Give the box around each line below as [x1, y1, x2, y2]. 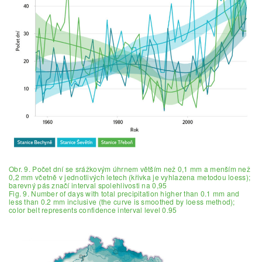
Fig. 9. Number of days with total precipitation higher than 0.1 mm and [9, 188, 240, 198]
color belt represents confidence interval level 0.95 [9, 204, 177, 215]
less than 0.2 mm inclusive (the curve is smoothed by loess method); [9, 196, 235, 206]
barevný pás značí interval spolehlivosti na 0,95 [9, 180, 167, 190]
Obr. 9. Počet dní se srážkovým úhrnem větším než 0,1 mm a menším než [9, 163, 251, 174]
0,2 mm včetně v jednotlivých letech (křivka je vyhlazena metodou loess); [9, 171, 251, 182]
